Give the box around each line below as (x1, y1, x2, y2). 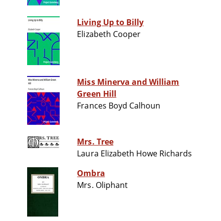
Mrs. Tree (77, 136, 113, 147)
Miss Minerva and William (77, 76, 180, 88)
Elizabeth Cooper (77, 29, 141, 40)
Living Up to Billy (77, 17, 144, 28)
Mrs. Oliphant (77, 180, 128, 191)
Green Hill (77, 88, 116, 100)
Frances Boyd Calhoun (77, 100, 161, 111)
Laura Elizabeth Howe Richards (77, 148, 192, 159)
